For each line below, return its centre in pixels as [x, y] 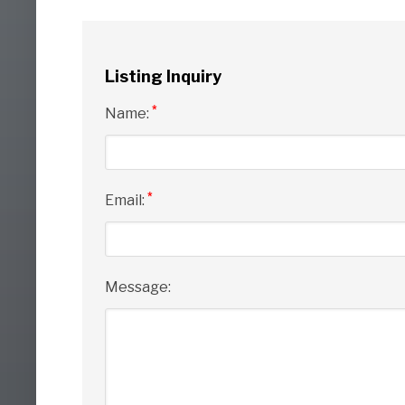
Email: [126, 200]
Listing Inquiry [163, 76]
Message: [137, 287]
